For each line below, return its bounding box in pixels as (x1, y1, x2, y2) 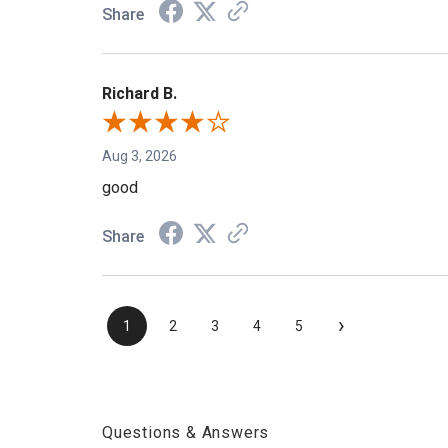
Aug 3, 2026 (102, 148, 177, 165)
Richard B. (102, 84, 177, 104)
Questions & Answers (102, 423, 270, 443)
